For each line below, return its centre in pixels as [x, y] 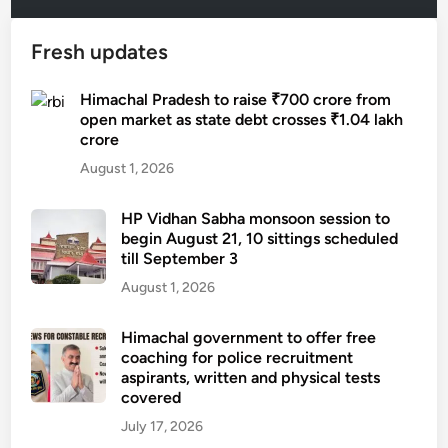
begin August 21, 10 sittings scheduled [260, 238]
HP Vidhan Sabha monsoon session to [256, 218]
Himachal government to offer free [249, 337]
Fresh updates [100, 51]
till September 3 [180, 258]
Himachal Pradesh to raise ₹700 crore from [236, 99]
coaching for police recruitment [237, 357]
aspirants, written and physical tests [251, 377]
